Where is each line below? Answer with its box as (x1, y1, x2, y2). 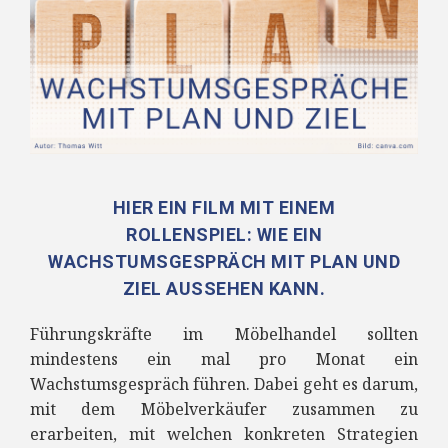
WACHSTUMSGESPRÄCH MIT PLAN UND (48, 251, 400, 273)
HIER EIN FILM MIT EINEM (112, 197, 336, 219)
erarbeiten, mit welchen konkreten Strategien (30, 423, 418, 446)
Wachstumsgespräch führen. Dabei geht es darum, (30, 373, 418, 396)
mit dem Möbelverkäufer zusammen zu (30, 398, 418, 421)
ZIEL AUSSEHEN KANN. (122, 278, 326, 300)
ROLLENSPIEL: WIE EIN (126, 224, 322, 246)
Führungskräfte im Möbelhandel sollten (30, 323, 418, 346)
